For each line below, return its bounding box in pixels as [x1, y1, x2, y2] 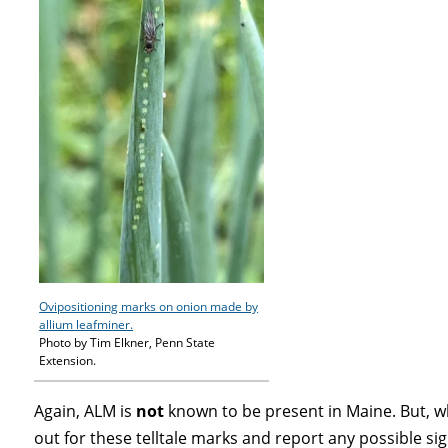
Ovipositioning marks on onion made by [39, 298, 259, 316]
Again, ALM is [34, 400, 137, 423]
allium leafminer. [39, 316, 134, 334]
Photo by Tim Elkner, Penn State [39, 334, 216, 352]
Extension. [39, 352, 97, 370]
